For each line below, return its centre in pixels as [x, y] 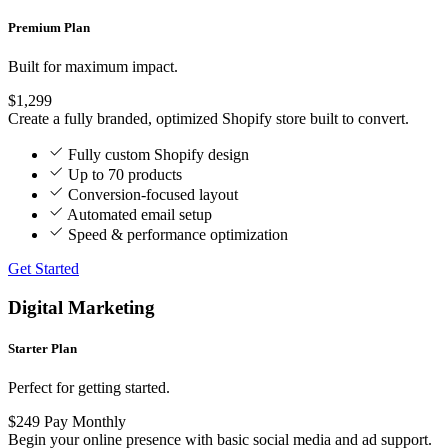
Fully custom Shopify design [158, 155]
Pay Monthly [85, 422]
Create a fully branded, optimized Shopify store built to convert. [208, 119]
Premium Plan [49, 28]
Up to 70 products [125, 175]
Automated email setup [139, 215]
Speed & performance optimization [178, 235]
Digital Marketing [81, 308]
